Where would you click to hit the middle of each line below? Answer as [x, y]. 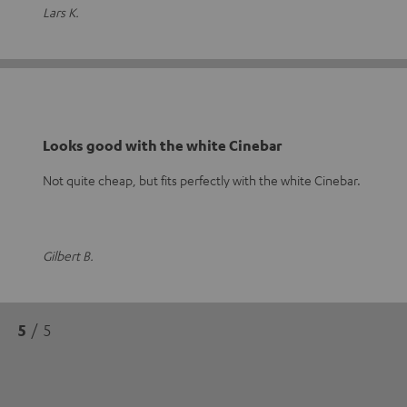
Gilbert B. [68, 255]
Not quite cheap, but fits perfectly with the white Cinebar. [202, 180]
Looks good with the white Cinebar [162, 145]
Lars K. [61, 12]
